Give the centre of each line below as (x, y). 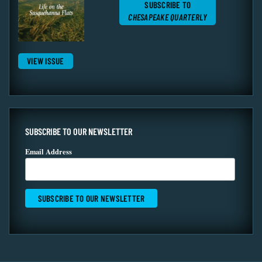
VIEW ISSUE (46, 61)
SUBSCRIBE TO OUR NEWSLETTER (78, 132)
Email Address (48, 152)
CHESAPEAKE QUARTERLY (168, 17)
